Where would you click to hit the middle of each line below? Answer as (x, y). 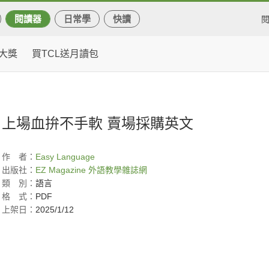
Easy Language (65, 157)
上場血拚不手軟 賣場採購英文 (98, 123)
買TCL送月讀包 (65, 54)
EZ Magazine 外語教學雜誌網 (91, 170)
